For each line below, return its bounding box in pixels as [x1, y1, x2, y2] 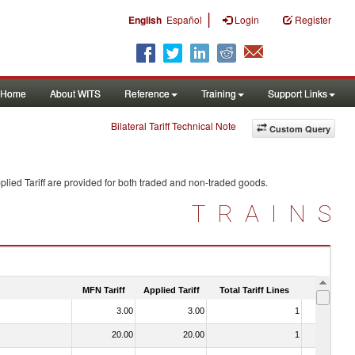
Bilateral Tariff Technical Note [111, 119, 236, 132]
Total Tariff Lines [219, 284, 289, 295]
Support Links [268, 86, 327, 100]
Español [166, 13, 202, 26]
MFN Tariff [82, 284, 125, 295]
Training [201, 86, 236, 100]
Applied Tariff [143, 284, 200, 295]
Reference [124, 86, 170, 100]
